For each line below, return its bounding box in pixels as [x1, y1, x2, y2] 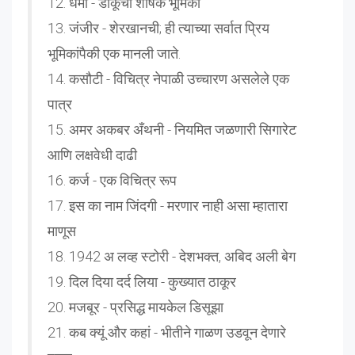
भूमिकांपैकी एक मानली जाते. [48, 45, 181, 63]
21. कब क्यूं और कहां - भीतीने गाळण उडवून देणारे [48, 324, 286, 342]
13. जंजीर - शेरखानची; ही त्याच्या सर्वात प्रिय [48, 20, 269, 37]
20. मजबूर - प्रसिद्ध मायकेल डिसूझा [48, 299, 223, 316]
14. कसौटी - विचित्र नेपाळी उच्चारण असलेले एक [48, 71, 289, 88]
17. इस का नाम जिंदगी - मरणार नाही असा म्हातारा [48, 197, 288, 215]
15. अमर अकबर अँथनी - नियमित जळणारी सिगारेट [48, 121, 296, 139]
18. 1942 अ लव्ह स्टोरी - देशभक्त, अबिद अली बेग [48, 248, 296, 265]
